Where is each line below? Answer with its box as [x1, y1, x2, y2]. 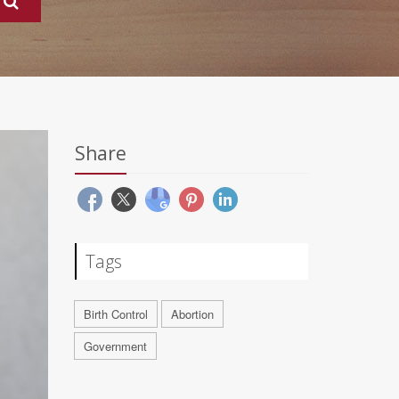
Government [83, 338, 147, 354]
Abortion [170, 305, 214, 322]
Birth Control [83, 305, 148, 322]
